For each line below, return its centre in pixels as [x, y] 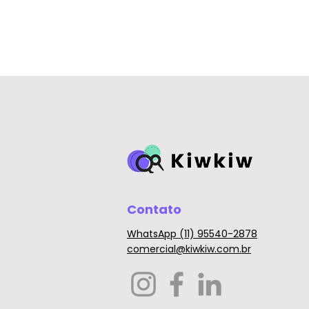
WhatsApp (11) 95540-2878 [192, 234]
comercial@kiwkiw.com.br [189, 249]
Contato [154, 209]
